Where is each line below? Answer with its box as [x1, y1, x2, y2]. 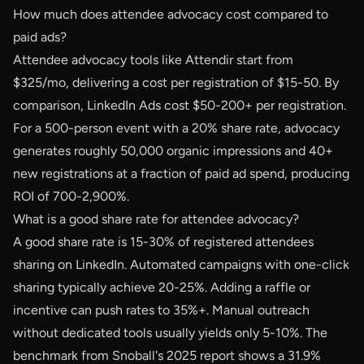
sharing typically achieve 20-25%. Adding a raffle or [13, 279, 310, 295]
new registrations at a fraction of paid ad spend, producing [13, 166, 349, 181]
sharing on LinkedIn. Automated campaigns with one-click [13, 257, 349, 272]
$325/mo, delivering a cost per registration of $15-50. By [13, 75, 339, 90]
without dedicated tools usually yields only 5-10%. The [13, 325, 327, 340]
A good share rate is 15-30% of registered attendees [13, 234, 314, 249]
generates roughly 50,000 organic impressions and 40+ [13, 143, 333, 158]
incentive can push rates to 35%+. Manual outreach [13, 302, 310, 318]
